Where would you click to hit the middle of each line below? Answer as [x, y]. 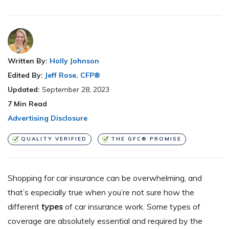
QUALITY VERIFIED [54, 139]
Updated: [25, 90]
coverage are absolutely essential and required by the [105, 221]
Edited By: [25, 75]
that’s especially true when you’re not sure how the [101, 192]
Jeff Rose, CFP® [73, 75]
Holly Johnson [74, 61]
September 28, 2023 [76, 90]
